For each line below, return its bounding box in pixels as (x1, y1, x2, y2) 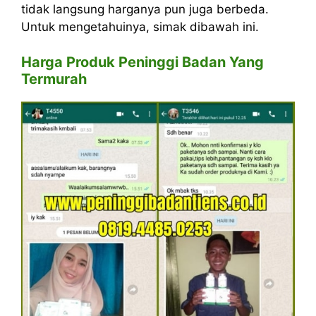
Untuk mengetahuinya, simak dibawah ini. (21, 19, 259, 34)
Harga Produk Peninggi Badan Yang (21, 54, 264, 71)
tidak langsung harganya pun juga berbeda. (21, 1, 269, 16)
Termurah (21, 71, 87, 88)
